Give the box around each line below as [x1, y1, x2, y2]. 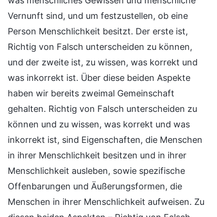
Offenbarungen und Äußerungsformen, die [8, 181, 182, 192]
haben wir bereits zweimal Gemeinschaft [8, 88, 174, 99]
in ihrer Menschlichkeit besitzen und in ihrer [8, 150, 186, 161]
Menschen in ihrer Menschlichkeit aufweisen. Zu [8, 197, 204, 207]
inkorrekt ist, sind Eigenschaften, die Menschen [8, 135, 202, 145]
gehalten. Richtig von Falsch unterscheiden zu [8, 104, 197, 114]
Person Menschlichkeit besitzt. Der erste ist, [8, 26, 188, 37]
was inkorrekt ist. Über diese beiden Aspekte [8, 73, 190, 83]
